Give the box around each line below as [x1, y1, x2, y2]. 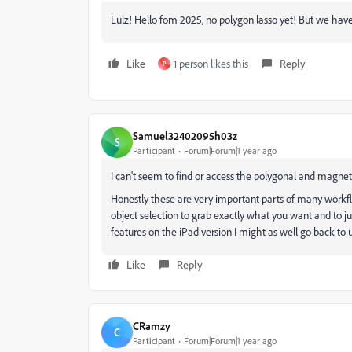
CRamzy [133, 318, 170, 332]
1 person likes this [174, 57, 248, 70]
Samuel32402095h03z [133, 128, 237, 142]
